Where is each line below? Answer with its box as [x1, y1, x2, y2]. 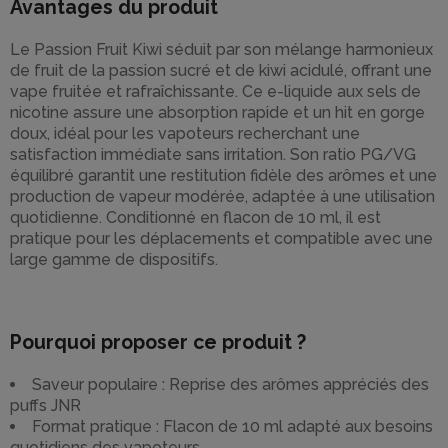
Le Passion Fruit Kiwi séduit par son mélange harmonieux [10, 40, 433, 59]
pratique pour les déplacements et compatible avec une [10, 229, 433, 248]
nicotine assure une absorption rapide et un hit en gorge [10, 103, 425, 122]
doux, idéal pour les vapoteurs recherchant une [10, 124, 360, 143]
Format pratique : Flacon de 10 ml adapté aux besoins [32, 417, 433, 436]
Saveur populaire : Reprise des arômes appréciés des [32, 375, 429, 394]
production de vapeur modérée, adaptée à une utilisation [10, 187, 435, 206]
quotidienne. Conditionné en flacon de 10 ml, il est [10, 208, 381, 227]
